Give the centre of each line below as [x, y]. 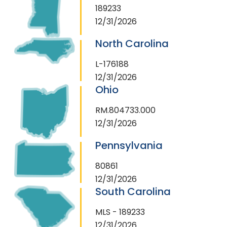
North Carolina [132, 43]
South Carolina [133, 191]
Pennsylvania [129, 145]
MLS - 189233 [120, 212]
